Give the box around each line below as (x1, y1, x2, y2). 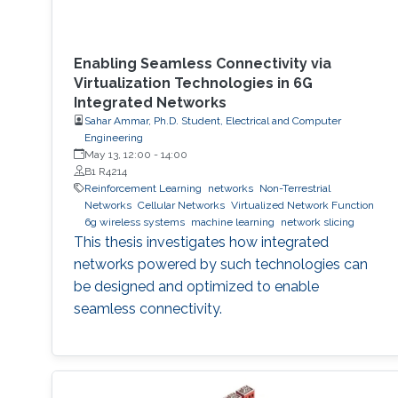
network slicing (280, 215, 354, 228)
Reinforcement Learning (84, 181, 202, 195)
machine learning (190, 215, 275, 228)
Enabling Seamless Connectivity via (73, 54, 331, 72)
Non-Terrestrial (259, 181, 331, 195)
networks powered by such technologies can (73, 255, 368, 273)
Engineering (84, 131, 143, 144)
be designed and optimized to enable (73, 277, 319, 295)
